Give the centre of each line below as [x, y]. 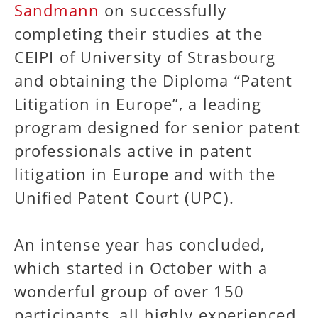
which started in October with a [141, 268]
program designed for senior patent [158, 127]
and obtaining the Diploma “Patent [154, 81]
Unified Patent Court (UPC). [124, 198]
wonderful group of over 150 [129, 291]
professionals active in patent [133, 151]
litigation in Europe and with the [145, 174]
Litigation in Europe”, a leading [138, 104]
